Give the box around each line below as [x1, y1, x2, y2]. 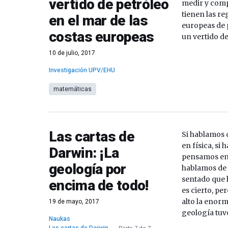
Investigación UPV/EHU [49, 67, 115, 74]
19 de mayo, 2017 [49, 198, 99, 205]
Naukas [49, 215, 70, 222]
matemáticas [53, 85, 92, 93]
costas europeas [49, 28, 154, 45]
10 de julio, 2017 [49, 49, 95, 56]
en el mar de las [49, 12, 148, 29]
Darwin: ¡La [49, 145, 119, 161]
